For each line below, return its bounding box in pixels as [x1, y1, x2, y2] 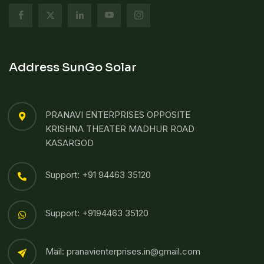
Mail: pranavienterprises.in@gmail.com [45, 246, 200, 258]
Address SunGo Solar [9, 60, 137, 75]
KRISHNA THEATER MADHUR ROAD [45, 123, 194, 135]
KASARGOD [45, 137, 94, 149]
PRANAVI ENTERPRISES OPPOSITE [45, 109, 190, 121]
